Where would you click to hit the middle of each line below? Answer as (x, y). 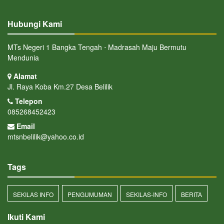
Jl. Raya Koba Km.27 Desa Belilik (60, 86)
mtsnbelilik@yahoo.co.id (46, 136)
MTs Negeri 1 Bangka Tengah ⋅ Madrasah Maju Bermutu (97, 47)
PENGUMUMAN (90, 194)
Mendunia (23, 57)
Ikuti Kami (26, 216)
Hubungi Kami (35, 23)
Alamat (24, 76)
